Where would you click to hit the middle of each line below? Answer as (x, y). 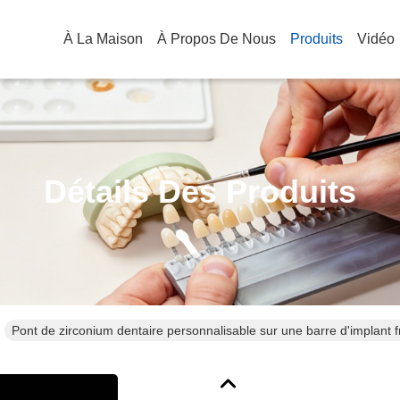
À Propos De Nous (217, 39)
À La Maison (103, 39)
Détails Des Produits (200, 192)
